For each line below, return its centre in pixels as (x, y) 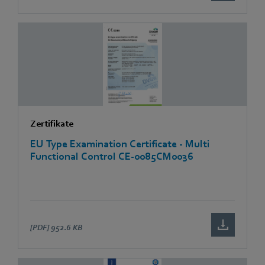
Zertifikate (52, 123)
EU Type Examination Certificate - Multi (120, 144)
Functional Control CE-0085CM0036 (112, 156)
